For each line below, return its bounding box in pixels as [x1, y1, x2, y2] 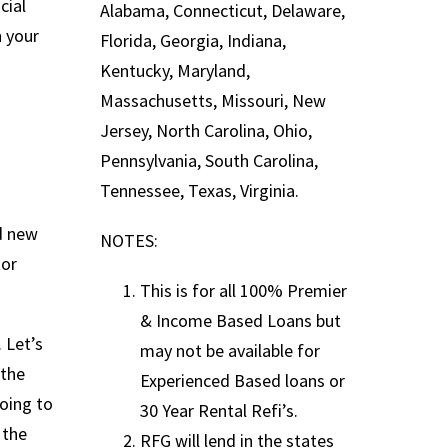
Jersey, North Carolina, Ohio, [100, 119, 312, 143]
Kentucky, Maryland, [100, 59, 250, 83]
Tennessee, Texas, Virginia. [100, 179, 299, 203]
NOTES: [100, 228, 158, 252]
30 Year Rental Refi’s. [140, 398, 298, 422]
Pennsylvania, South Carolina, [100, 149, 318, 173]
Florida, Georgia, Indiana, [100, 29, 286, 53]
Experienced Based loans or [140, 368, 345, 392]
